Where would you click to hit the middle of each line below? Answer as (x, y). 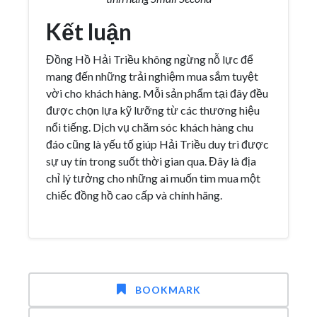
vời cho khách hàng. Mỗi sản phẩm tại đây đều (157, 93)
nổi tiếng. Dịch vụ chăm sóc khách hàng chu (150, 127)
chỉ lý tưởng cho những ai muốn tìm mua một (153, 178)
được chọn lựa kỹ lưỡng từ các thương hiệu (153, 110)
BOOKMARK (168, 289)
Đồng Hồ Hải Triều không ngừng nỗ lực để (150, 59)
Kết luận (89, 31)
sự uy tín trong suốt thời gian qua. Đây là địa (151, 161)
